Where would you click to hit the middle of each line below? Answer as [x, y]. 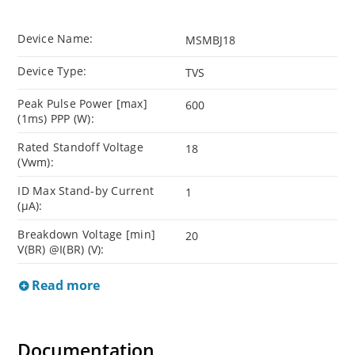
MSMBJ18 [210, 40]
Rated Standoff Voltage [80, 147]
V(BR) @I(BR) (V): [61, 250]
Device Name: [55, 39]
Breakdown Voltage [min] [87, 235]
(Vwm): [36, 162]
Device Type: [52, 71]
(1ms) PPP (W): [56, 119]
